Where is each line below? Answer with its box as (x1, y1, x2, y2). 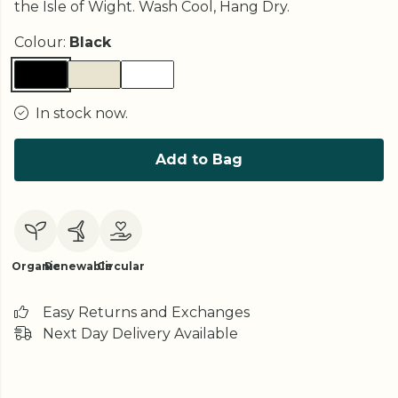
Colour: (14, 34, 69, 51)
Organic (11, 259, 60, 273)
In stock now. (36, 105, 128, 122)
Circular (97, 259, 145, 273)
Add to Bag (155, 151, 243, 168)
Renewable (44, 259, 113, 273)
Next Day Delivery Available (43, 325, 238, 342)
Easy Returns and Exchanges (43, 304, 250, 321)
